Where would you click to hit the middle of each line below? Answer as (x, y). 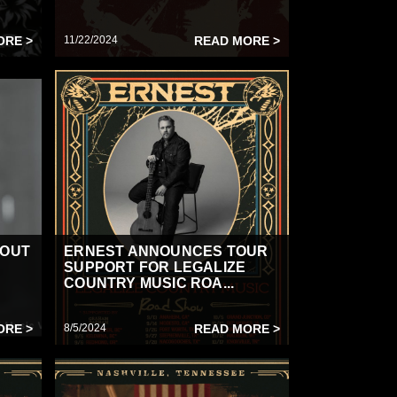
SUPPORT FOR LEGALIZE (155, 267)
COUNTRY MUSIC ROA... (149, 283)
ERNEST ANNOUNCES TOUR (166, 251)
